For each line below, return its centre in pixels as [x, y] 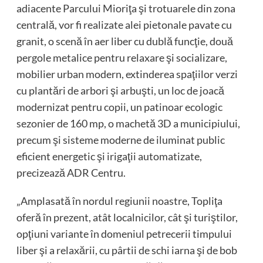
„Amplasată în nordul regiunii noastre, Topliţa [119, 201]
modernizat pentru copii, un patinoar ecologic [119, 107]
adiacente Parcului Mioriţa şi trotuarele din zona [126, 9]
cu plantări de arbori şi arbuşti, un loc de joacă [120, 91]
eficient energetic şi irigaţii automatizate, [109, 156]
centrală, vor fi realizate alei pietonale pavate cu [124, 25]
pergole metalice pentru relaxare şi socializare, [122, 58]
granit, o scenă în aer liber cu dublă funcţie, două [124, 41]
